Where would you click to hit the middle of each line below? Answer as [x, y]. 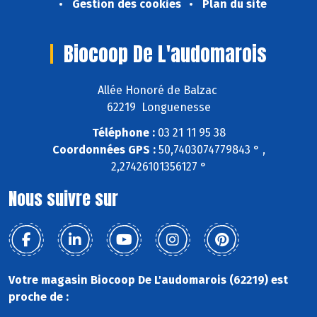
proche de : [39, 297]
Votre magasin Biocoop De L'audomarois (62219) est [148, 280]
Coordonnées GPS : [104, 150]
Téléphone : [123, 133]
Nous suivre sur [63, 199]
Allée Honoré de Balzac [158, 90]
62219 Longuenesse [158, 107]
